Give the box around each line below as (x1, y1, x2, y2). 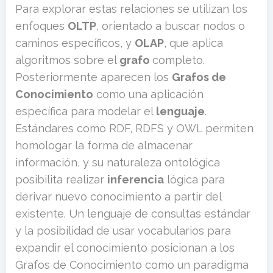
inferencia (107, 173, 164, 186)
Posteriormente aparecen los (15, 71, 172, 83)
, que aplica (164, 37, 223, 49)
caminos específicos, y (15, 37, 135, 49)
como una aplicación (93, 88, 204, 101)
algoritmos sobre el (15, 54, 117, 66)
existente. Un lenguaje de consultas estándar (15, 207, 250, 220)
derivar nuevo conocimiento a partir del (15, 190, 221, 203)
